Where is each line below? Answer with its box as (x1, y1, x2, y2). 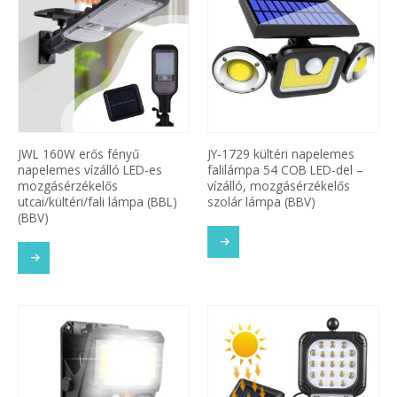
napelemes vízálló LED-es (18, 160, 162, 178)
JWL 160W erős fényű (18, 144, 139, 162)
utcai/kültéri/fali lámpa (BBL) (18, 192, 177, 210)
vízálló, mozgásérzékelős (207, 176, 350, 194)
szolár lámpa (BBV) (207, 192, 315, 210)
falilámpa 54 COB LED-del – (207, 160, 363, 178)
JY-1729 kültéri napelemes (207, 144, 354, 162)
